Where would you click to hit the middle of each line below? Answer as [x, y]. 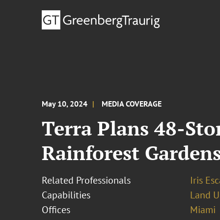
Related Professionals [86, 180]
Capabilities [66, 195]
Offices [56, 210]
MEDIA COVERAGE [132, 104]
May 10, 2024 [65, 104]
